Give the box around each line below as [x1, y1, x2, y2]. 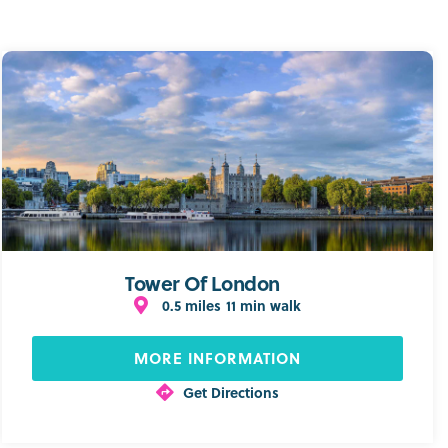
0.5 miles [161, 294, 221, 315]
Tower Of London [124, 267, 280, 297]
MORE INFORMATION [133, 346, 301, 369]
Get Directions [183, 381, 280, 402]
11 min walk [225, 294, 301, 315]
